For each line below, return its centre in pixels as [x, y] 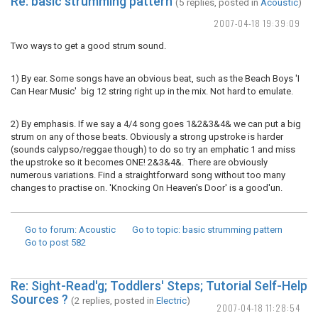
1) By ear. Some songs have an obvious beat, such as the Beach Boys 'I [155, 78]
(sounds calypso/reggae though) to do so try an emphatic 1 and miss [153, 149]
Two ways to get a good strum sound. [88, 46]
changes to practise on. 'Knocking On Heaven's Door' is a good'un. [147, 188]
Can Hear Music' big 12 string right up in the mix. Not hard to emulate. [152, 91]
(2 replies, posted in [114, 300]
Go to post [47, 242]
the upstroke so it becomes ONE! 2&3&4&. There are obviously [139, 162]
